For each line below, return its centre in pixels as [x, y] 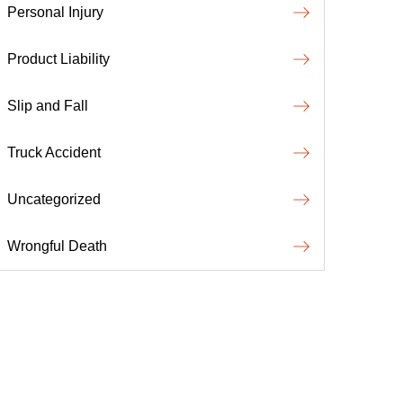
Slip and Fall [48, 106]
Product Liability [58, 59]
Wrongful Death [57, 246]
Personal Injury [55, 12]
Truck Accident [54, 152]
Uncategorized [54, 199]
